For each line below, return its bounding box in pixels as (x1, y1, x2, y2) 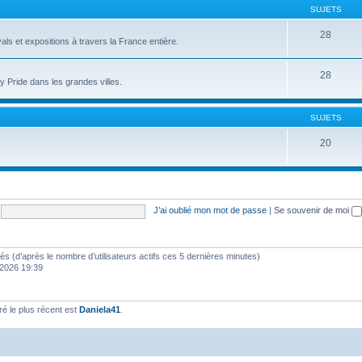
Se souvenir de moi (273, 205, 351, 216)
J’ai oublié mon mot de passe (153, 205, 267, 216)
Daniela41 (79, 304, 120, 314)
